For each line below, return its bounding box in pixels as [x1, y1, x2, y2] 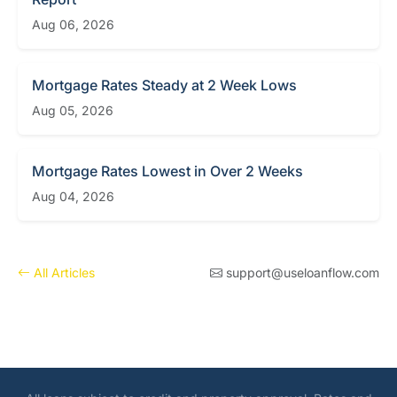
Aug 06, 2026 [32, 17, 114, 32]
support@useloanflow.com [226, 265, 379, 280]
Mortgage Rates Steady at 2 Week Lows [32, 76, 297, 94]
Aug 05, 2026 [32, 103, 113, 118]
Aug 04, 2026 [32, 189, 114, 204]
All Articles [34, 265, 95, 280]
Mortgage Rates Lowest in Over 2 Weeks [32, 162, 303, 180]
